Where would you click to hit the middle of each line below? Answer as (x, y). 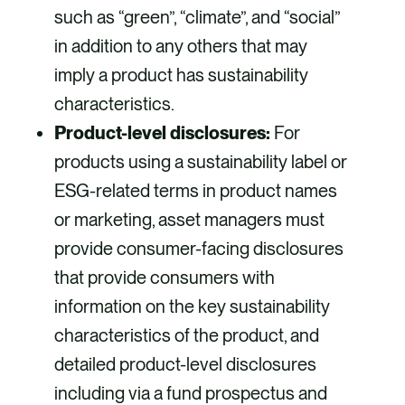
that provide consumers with (165, 278)
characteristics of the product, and (187, 336)
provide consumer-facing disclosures (199, 249)
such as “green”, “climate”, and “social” (198, 18)
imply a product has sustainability (181, 75)
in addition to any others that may (181, 47)
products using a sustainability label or (201, 162)
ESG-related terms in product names (196, 191)
